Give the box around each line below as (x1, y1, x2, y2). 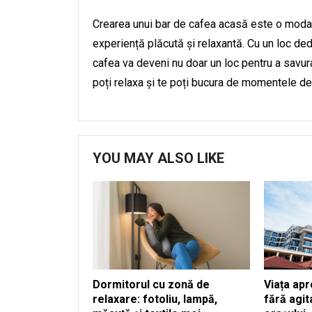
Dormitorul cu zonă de (93, 277, 210, 291)
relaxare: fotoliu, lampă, (93, 292, 217, 306)
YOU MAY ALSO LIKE (93, 150, 224, 166)
